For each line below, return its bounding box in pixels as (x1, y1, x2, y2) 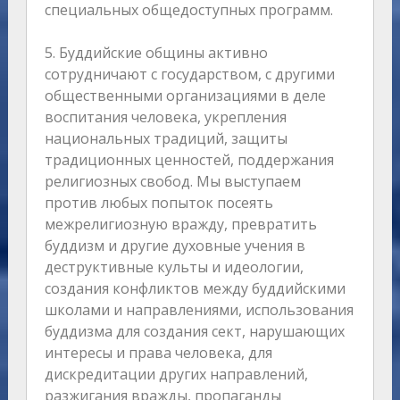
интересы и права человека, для (44, 343, 272, 363)
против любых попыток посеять (44, 193, 273, 213)
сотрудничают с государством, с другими (44, 64, 335, 85)
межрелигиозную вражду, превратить (44, 214, 317, 235)
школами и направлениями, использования (44, 300, 354, 321)
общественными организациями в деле (44, 86, 326, 106)
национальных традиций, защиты (44, 129, 287, 149)
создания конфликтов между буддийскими (44, 279, 346, 299)
